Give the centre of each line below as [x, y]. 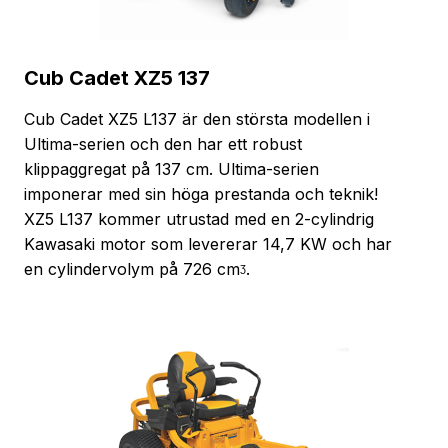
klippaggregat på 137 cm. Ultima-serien [171, 168]
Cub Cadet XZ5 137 [117, 77]
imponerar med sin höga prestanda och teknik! [201, 193]
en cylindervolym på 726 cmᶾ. [137, 268]
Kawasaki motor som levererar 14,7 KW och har [208, 243]
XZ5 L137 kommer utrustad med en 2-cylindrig [199, 218]
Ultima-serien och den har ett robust [163, 143]
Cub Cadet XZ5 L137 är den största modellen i [197, 118]
